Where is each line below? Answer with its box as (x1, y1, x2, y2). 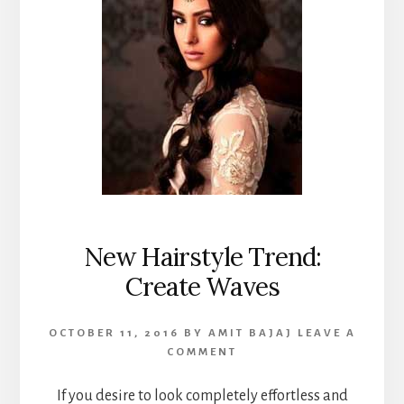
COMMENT (167, 345, 237, 358)
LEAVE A (297, 326, 356, 339)
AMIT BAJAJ (207, 326, 293, 339)
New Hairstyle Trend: (83, 240, 321, 273)
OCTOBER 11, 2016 (48, 326, 179, 339)
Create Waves (124, 270, 280, 303)
